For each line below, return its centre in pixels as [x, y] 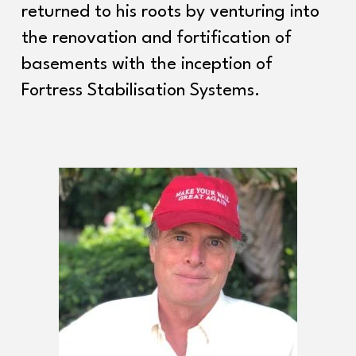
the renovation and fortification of [156, 38]
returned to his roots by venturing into [170, 12]
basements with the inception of [147, 64]
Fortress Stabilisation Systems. [140, 91]
